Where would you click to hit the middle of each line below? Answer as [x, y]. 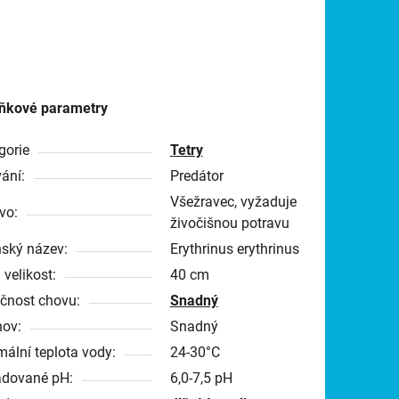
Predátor [196, 175]
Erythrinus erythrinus [234, 248]
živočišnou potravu [229, 223]
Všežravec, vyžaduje [233, 201]
